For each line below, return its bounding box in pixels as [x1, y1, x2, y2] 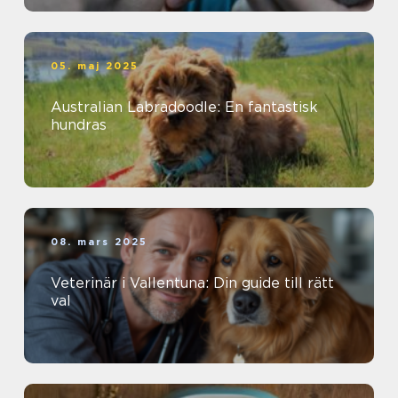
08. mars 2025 [51, 235, 148, 249]
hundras [51, 116, 107, 134]
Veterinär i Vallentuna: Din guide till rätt [51, 275, 334, 292]
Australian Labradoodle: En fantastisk [51, 99, 318, 116]
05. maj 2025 [51, 60, 139, 73]
